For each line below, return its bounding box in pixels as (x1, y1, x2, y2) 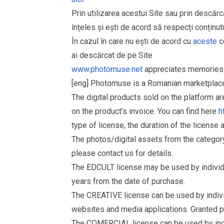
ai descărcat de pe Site (71, 50, 152, 60)
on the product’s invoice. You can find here (71, 106, 218, 116)
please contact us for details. (71, 148, 173, 158)
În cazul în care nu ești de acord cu (71, 36, 193, 46)
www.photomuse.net (71, 64, 142, 74)
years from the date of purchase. (71, 176, 185, 186)
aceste (193, 36, 217, 46)
